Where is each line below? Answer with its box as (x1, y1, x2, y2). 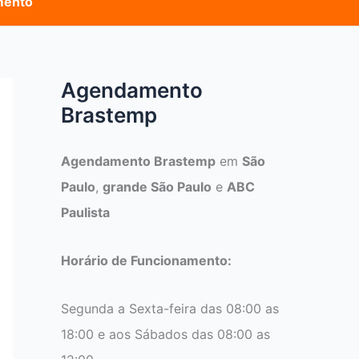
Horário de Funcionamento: (61, 252, 232, 268)
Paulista (61, 204, 110, 220)
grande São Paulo (103, 178, 212, 195)
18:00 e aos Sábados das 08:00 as (61, 325, 270, 342)
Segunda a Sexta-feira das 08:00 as (61, 300, 279, 317)
